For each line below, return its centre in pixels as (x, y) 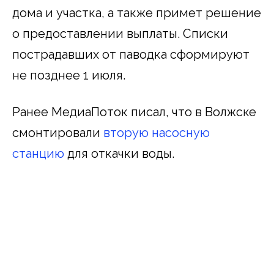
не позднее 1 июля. (69, 75)
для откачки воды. (121, 153)
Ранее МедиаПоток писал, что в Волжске (134, 112)
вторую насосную (157, 132)
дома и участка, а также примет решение (137, 13)
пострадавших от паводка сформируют (131, 54)
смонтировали (58, 132)
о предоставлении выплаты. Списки (120, 33)
